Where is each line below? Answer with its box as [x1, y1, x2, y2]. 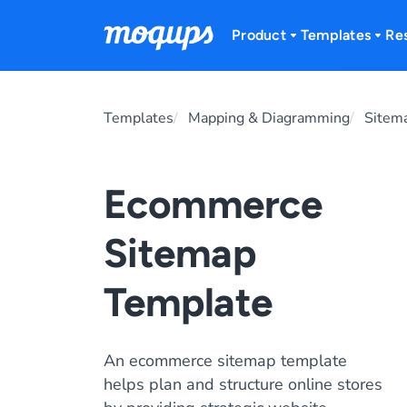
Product [232, 25, 286, 44]
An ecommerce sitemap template [104, 350, 347, 372]
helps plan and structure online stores [104, 373, 382, 395]
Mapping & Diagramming [188, 108, 350, 128]
